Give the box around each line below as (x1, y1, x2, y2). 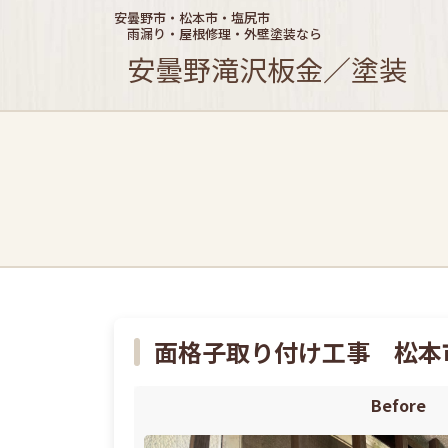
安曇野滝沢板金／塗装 (127, 49, 407, 89)
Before (370, 393, 426, 417)
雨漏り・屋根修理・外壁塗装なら (114, 24, 322, 43)
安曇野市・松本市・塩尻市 (114, 8, 270, 27)
